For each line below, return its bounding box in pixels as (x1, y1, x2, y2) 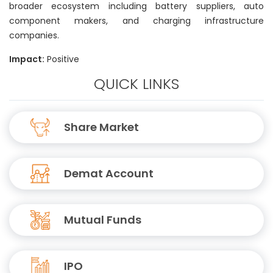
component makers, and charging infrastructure (9, 15, 264, 27)
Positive (44, 53, 79, 65)
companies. (9, 29, 62, 41)
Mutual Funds (64, 212, 141, 227)
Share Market (64, 119, 139, 135)
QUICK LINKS (94, 74, 179, 94)
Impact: (9, 53, 44, 65)
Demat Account (64, 166, 154, 181)
